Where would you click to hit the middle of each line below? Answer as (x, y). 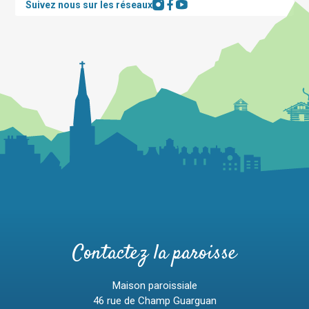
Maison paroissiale (154, 285)
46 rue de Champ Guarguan (154, 300)
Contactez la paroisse (154, 253)
